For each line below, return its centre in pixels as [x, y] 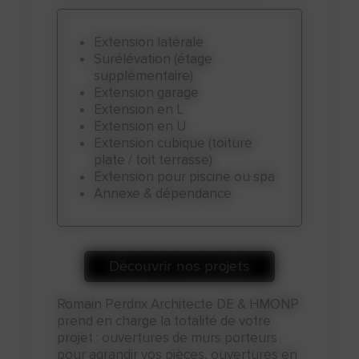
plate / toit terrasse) [153, 160]
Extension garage [151, 93]
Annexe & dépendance [167, 194]
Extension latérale [153, 42]
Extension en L [143, 109]
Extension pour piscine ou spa [189, 177]
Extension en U [144, 126]
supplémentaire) [144, 76]
